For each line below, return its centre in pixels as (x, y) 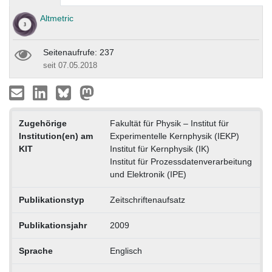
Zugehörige (42, 124)
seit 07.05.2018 (70, 66)
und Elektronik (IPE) (148, 175)
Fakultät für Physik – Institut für (169, 124)
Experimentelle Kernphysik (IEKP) (174, 136)
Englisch (126, 251)
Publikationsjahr (53, 226)
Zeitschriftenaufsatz (147, 200)
